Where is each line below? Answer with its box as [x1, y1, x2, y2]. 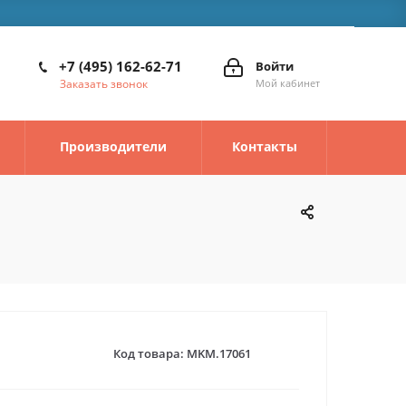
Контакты [231, 138, 297, 155]
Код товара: [112, 344, 184, 362]
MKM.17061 [186, 344, 251, 362]
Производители [60, 138, 167, 155]
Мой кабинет [256, 76, 320, 90]
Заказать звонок [60, 76, 148, 92]
